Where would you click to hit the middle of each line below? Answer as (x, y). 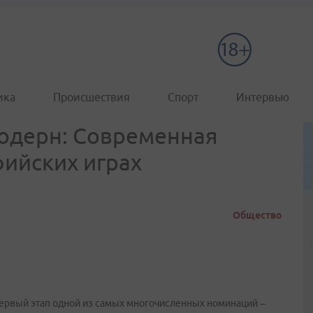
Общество (257, 215)
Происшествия (92, 97)
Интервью (263, 97)
